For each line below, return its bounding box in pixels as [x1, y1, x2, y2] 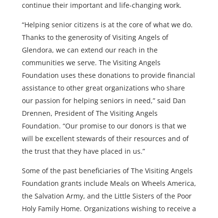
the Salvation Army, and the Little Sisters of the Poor [21, 191, 192, 200]
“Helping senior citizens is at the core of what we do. [21, 19, 193, 29]
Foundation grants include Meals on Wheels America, [21, 178, 196, 188]
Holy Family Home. [21, 203, 84, 213]
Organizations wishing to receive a [83, 203, 196, 213]
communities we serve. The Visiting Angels [21, 57, 161, 67]
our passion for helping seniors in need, [21, 95, 153, 105]
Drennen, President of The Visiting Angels [21, 108, 158, 118]
